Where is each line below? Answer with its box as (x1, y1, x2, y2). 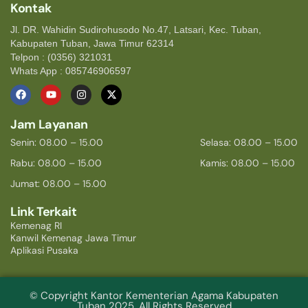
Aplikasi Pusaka (10, 244, 78, 257)
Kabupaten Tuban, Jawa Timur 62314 (10, 37, 174, 49)
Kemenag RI (10, 219, 62, 232)
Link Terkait (10, 203, 77, 221)
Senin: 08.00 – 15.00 (10, 136, 103, 149)
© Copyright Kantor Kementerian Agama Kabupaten (30, 289, 278, 303)
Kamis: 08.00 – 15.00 (200, 157, 295, 170)
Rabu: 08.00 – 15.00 (10, 157, 102, 170)
